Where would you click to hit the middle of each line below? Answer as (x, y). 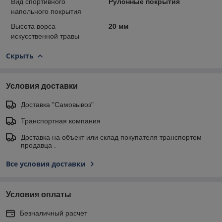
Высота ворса (33, 26)
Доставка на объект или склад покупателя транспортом (111, 137)
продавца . (38, 145)
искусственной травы (45, 36)
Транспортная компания (61, 121)
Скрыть (20, 55)
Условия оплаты (39, 194)
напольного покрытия (46, 11)
